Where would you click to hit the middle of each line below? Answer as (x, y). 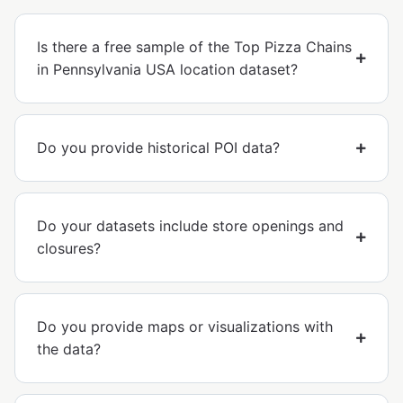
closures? (69, 249)
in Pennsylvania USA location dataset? (167, 70)
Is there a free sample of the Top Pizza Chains (194, 47)
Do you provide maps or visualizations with (185, 327)
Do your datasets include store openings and (190, 226)
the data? (69, 349)
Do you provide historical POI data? (158, 148)
